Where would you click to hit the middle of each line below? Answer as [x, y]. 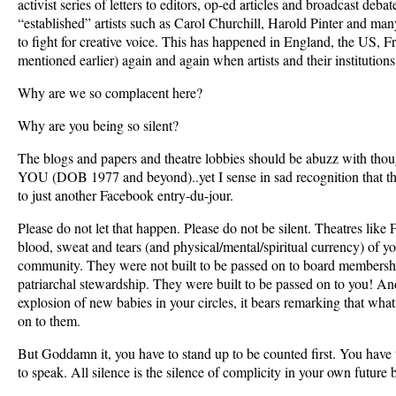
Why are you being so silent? [98, 125]
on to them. [49, 320]
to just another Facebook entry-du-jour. [126, 194]
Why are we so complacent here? [110, 92]
